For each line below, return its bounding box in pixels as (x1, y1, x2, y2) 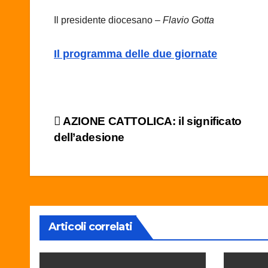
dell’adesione (54, 131, 125, 144)
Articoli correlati (48, 220, 132, 234)
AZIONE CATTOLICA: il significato (60, 115, 242, 128)
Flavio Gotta (163, 15, 214, 26)
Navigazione (53, 114, 166, 138)
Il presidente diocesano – (54, 15, 163, 26)
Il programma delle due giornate (54, 48, 217, 60)
